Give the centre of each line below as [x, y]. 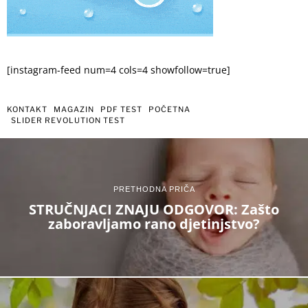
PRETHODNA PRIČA [154, 189]
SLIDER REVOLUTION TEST [68, 120]
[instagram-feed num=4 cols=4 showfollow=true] [119, 70]
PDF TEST [121, 109]
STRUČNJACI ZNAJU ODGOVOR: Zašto [154, 209]
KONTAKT [27, 109]
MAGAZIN [74, 109]
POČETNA [169, 109]
